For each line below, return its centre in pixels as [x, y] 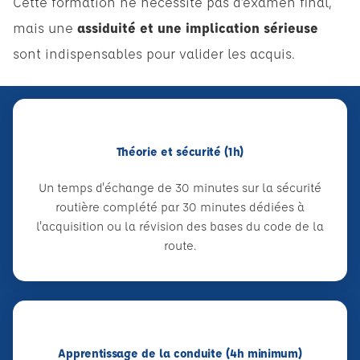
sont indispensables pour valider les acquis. [154, 53]
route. [180, 245]
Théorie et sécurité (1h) [180, 151]
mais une [45, 27]
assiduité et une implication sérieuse [198, 27]
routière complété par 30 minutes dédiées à [180, 207]
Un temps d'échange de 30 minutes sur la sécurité [180, 187]
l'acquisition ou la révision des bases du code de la [180, 226]
